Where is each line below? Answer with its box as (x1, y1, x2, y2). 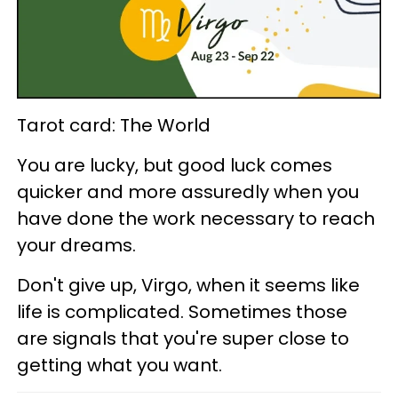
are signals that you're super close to (17, 325, 349, 351)
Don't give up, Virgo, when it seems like (17, 272, 360, 298)
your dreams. (17, 232, 136, 258)
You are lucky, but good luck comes (17, 152, 332, 178)
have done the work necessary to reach (17, 205, 375, 231)
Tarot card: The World (17, 112, 211, 138)
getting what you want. (17, 352, 222, 378)
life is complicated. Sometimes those (17, 298, 347, 324)
